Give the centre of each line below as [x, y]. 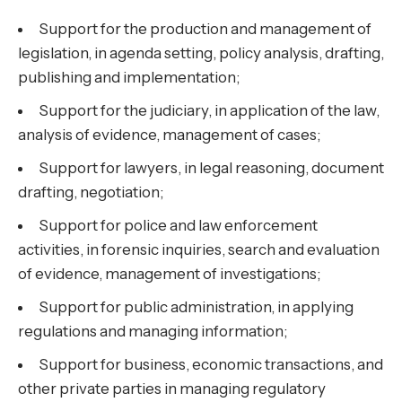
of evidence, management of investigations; [169, 274]
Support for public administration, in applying [196, 307]
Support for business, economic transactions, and [211, 365]
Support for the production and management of [205, 29]
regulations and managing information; [153, 332]
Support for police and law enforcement [178, 226]
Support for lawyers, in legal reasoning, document [211, 168]
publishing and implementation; [129, 78]
